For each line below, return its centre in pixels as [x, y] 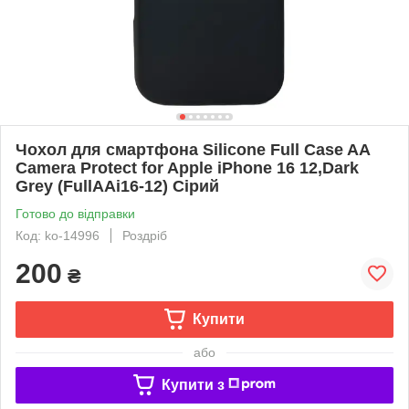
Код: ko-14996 [58, 235]
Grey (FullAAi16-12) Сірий [117, 186]
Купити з [193, 384]
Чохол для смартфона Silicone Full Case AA [193, 149]
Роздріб [145, 235]
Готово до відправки [75, 213]
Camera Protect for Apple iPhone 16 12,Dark [187, 168]
